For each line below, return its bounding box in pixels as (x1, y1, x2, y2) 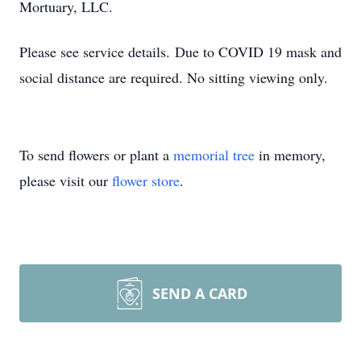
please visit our (19, 171, 112, 190)
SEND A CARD (152, 284, 247, 303)
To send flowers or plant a (19, 145, 173, 164)
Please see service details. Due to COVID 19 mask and (19, 42, 342, 61)
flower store (112, 171, 180, 190)
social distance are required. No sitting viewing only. (19, 68, 328, 87)
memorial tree (173, 145, 255, 164)
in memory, (255, 145, 326, 164)
